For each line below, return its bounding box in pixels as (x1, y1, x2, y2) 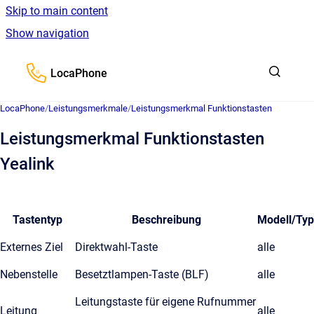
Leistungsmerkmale (48, 103, 128, 114)
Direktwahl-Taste (75, 240, 158, 254)
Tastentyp (13, 213, 62, 226)
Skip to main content (6, 4, 108, 18)
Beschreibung (131, 213, 201, 226)
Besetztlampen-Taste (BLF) (75, 268, 209, 281)
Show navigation (6, 27, 89, 40)
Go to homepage (50, 57, 132, 70)
